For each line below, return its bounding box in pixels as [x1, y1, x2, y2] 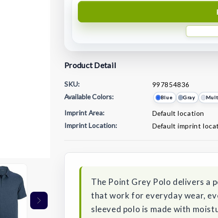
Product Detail [64, 60, 117, 70]
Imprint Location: [64, 121, 117, 129]
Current [64, 134, 92, 144]
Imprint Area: [64, 109, 104, 117]
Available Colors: [64, 92, 114, 101]
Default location [152, 109, 205, 118]
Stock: [64, 145, 88, 155]
